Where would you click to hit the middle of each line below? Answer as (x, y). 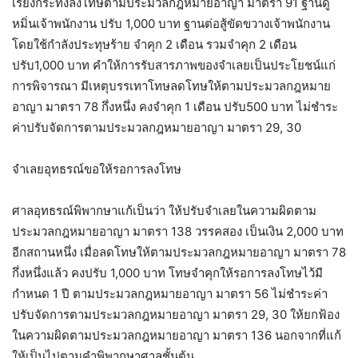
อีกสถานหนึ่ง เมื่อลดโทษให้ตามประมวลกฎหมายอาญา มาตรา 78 (179, 252)
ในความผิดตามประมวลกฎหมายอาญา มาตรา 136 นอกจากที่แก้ (177, 335)
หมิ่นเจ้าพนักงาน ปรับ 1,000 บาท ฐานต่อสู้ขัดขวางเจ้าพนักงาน (171, 23)
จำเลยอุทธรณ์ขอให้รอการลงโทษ (97, 169)
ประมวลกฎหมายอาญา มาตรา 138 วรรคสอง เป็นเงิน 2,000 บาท (178, 231)
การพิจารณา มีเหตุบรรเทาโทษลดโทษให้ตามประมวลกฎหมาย (171, 86)
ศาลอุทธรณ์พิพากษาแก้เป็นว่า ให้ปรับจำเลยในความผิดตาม (164, 210)
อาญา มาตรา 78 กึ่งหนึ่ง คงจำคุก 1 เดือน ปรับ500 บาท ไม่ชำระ (175, 106)
